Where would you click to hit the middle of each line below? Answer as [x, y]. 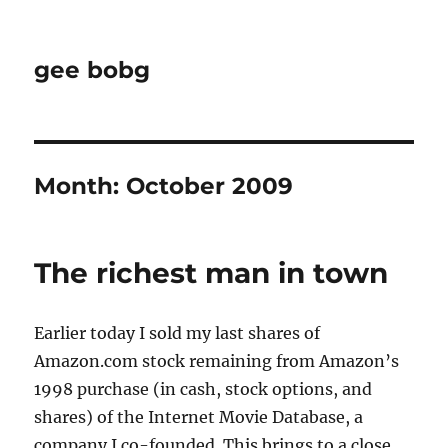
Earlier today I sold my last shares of [177, 333]
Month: [80, 186]
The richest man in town [211, 273]
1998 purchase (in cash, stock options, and [203, 389]
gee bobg [92, 70]
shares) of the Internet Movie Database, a [199, 417]
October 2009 [210, 186]
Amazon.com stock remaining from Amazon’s [217, 361]
